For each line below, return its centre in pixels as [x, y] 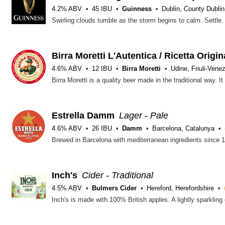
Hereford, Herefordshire [180, 188]
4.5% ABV [67, 188]
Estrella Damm [83, 116]
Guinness [137, 9]
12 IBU [102, 69]
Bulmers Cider [114, 188]
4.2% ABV [67, 9]
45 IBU [102, 9]
